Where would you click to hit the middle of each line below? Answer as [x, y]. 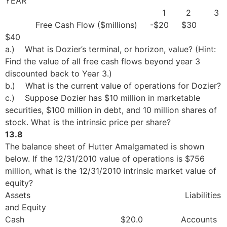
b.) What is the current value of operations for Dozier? [113, 85]
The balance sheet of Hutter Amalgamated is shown [105, 146]
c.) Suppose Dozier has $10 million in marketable [103, 98]
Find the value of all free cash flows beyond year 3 [103, 61]
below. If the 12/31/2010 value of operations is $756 [105, 158]
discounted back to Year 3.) [59, 73]
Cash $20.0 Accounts [111, 219]
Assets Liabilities [113, 195]
